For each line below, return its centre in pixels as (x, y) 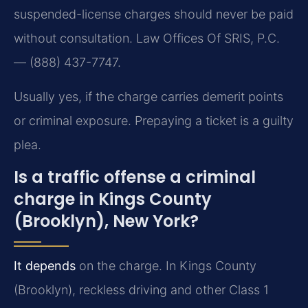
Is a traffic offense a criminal (135, 177)
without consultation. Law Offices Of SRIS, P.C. (147, 38)
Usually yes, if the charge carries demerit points (148, 96)
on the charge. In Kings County (166, 266)
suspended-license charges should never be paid (154, 14)
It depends (45, 266)
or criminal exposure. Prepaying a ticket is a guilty (154, 120)
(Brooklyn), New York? (106, 221)
